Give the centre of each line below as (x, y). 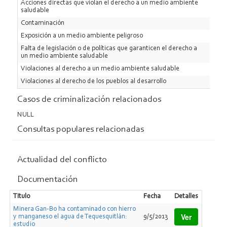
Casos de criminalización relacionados (89, 100)
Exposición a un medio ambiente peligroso (82, 36)
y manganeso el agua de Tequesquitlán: (70, 217)
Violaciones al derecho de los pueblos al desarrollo (93, 81)
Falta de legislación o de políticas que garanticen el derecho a (109, 48)
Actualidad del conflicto (62, 160)
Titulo (22, 196)
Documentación (47, 180)
